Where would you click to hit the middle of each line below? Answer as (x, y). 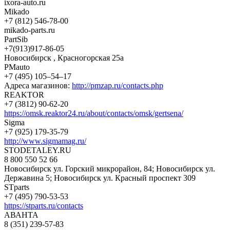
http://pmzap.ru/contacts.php (118, 85)
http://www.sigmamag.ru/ (45, 141)
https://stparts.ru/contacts (44, 205)
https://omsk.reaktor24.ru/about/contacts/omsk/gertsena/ (94, 113)
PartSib (16, 39)
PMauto (17, 67)
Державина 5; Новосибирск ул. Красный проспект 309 (100, 178)
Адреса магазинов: (38, 85)
